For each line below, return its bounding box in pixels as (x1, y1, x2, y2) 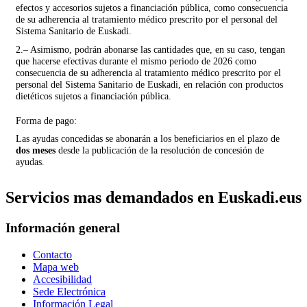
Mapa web (33, 260, 79, 273)
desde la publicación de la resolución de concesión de (56, 145, 264, 156)
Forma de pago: (16, 115, 77, 126)
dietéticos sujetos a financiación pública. (16, 90, 171, 101)
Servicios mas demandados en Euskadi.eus (5, 188, 302, 206)
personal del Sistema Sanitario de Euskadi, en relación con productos (16, 79, 283, 90)
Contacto (33, 248, 72, 260)
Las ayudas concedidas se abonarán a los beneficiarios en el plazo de (16, 133, 280, 144)
